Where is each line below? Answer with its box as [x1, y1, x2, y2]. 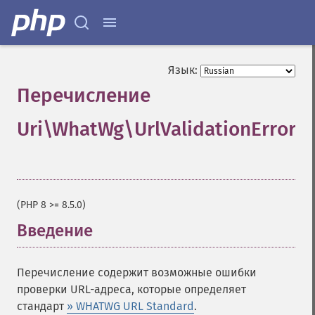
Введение [17, 221, 93, 240]
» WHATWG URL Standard [67, 300, 194, 313]
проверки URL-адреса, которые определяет [17, 283, 246, 296]
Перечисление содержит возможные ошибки [17, 266, 257, 279]
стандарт [17, 300, 67, 313]
